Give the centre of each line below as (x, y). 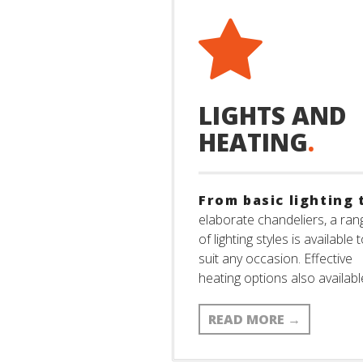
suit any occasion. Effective (275, 258)
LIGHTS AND (273, 115)
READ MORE (248, 319)
